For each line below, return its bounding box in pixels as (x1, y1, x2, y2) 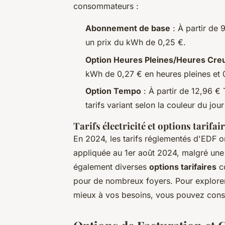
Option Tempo (85, 85, 141, 96)
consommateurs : (73, 1, 139, 12)
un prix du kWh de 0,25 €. (85, 37, 186, 48)
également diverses (73, 161, 149, 172)
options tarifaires (149, 161, 216, 172)
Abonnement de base (85, 23, 170, 34)
